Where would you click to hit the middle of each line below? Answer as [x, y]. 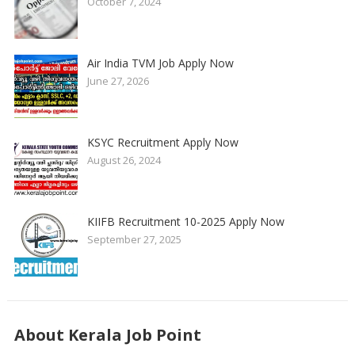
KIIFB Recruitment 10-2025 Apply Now [185, 221]
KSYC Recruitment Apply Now [162, 142]
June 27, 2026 [118, 81]
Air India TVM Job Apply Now [160, 63]
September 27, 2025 [134, 239]
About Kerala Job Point [107, 335]
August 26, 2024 [124, 160]
